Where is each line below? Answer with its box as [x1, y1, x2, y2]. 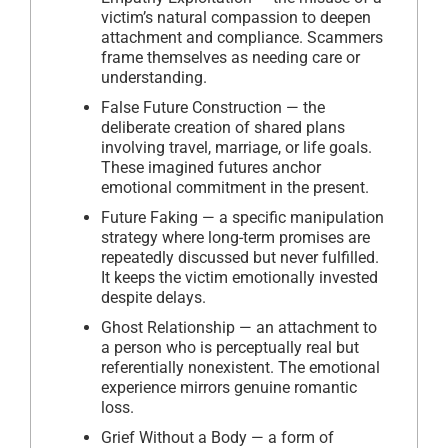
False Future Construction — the [101, 98, 325, 118]
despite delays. [101, 288, 206, 308]
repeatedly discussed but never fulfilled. [101, 248, 379, 268]
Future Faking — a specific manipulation [101, 208, 384, 228]
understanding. [101, 68, 207, 88]
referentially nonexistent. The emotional [101, 358, 380, 378]
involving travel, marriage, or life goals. [101, 138, 372, 158]
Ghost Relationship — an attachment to [101, 318, 377, 338]
